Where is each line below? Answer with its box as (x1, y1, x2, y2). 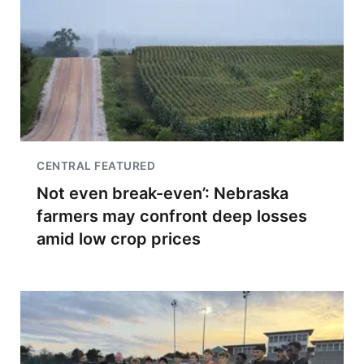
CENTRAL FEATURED (37, 159, 155, 172)
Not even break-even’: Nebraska (37, 184, 288, 203)
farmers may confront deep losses (37, 206, 307, 226)
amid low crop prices (37, 229, 201, 249)
